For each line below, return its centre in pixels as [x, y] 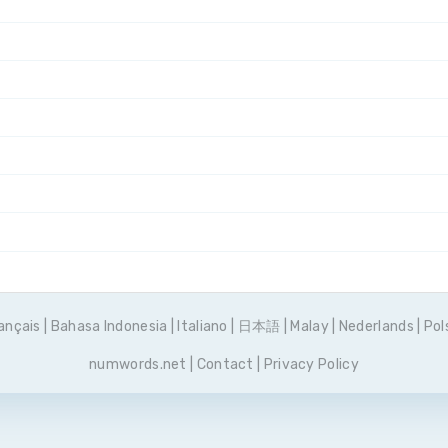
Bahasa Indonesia [109, 326]
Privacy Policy [311, 364]
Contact [225, 364]
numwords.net [138, 364]
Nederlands [376, 326]
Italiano [202, 326]
